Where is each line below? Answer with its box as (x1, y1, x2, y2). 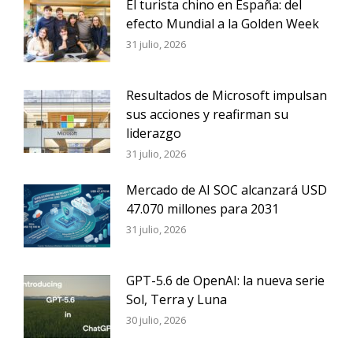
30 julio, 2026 (126, 313, 186, 327)
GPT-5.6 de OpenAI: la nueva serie (126, 272, 325, 289)
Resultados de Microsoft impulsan (126, 87, 327, 104)
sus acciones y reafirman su (126, 106, 288, 123)
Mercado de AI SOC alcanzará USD (126, 181, 327, 199)
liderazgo (126, 124, 181, 142)
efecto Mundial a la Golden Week (126, 15, 319, 32)
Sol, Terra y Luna (126, 291, 227, 308)
